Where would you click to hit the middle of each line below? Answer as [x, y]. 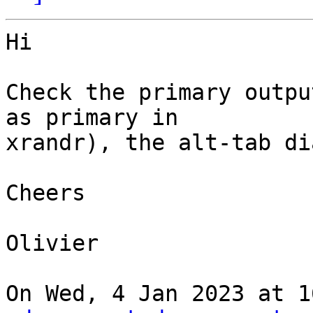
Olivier [52, 243]
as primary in [92, 118]
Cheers [45, 193]
